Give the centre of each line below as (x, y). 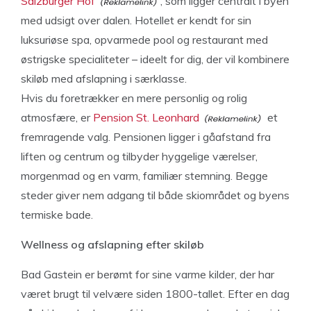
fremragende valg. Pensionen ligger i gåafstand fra (146, 136)
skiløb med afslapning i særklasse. (104, 78)
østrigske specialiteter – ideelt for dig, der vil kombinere (155, 59)
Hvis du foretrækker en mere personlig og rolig (134, 98)
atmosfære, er (57, 117)
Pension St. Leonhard (146, 117)
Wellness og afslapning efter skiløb (112, 244)
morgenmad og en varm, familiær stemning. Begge (144, 175)
